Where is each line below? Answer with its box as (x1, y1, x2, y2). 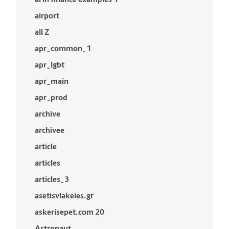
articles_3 (35, 174, 69, 184)
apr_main (35, 76, 68, 86)
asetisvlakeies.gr (35, 191, 94, 200)
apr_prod (35, 93, 67, 102)
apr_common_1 (35, 43, 91, 53)
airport (35, 11, 59, 20)
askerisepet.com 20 (35, 207, 104, 217)
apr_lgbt (35, 60, 64, 70)
